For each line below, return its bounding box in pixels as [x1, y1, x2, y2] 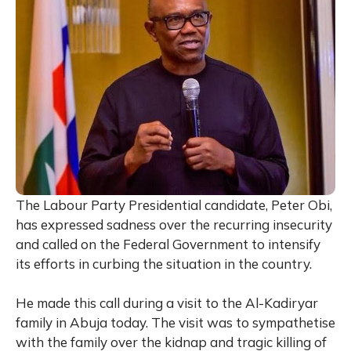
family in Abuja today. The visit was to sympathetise [16, 314, 335, 331]
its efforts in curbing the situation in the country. [16, 255, 312, 273]
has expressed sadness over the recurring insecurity [16, 216, 332, 233]
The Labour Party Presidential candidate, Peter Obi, [16, 197, 332, 214]
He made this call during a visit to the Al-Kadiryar [16, 295, 318, 312]
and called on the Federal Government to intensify [16, 236, 320, 253]
